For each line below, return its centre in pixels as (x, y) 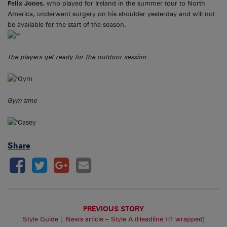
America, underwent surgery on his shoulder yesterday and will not (111, 14)
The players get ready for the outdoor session (77, 57)
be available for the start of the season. (67, 24)
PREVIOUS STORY (113, 209)
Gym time (23, 100)
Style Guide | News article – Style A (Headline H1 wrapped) (113, 219)
